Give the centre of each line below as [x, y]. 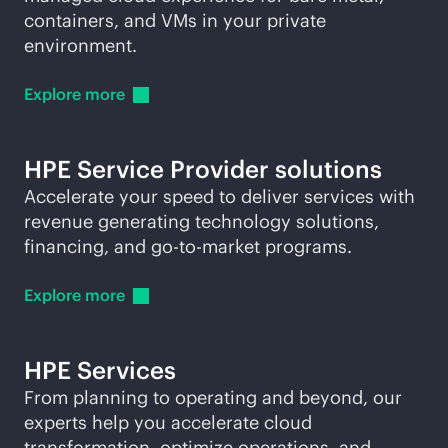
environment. [80, 45]
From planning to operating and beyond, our [213, 397]
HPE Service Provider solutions [203, 169]
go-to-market [205, 246]
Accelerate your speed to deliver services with [219, 196]
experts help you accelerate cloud [168, 422]
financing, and [87, 246]
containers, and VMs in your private [175, 20]
